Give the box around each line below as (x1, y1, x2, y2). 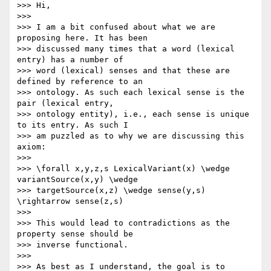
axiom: (17, 142, 46, 152)
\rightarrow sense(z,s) (17, 197, 123, 206)
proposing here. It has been (17, 33, 152, 43)
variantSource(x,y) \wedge (17, 175, 143, 184)
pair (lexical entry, (17, 99, 119, 108)
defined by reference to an (17, 77, 148, 87)
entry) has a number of (17, 55, 128, 65)
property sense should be (17, 229, 138, 239)
